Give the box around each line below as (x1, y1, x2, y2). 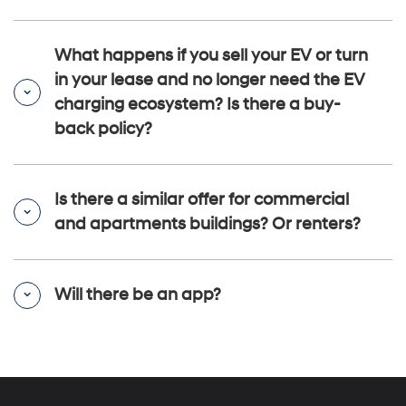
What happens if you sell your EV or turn (54, 45, 368, 67)
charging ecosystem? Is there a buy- (54, 94, 341, 116)
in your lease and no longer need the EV (54, 70, 365, 92)
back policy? (54, 119, 152, 140)
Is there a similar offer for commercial (54, 189, 349, 211)
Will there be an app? (54, 285, 221, 306)
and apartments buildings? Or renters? (54, 214, 361, 236)
